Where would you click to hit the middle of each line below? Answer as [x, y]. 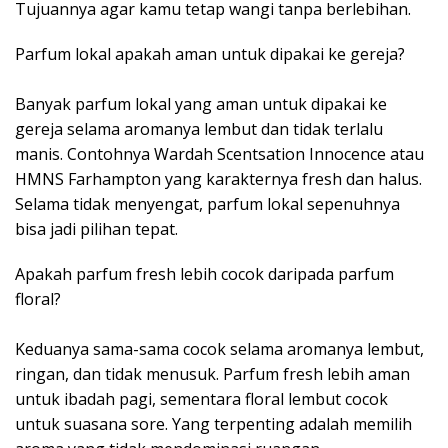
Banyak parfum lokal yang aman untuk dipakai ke [201, 104]
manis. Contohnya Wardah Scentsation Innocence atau [219, 154]
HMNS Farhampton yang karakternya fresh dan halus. [218, 179]
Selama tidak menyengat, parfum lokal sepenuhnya [207, 204]
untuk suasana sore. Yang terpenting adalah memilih [213, 424]
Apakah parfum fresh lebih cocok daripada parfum [204, 274]
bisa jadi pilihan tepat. [96, 229]
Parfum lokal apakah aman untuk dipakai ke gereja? [210, 54]
